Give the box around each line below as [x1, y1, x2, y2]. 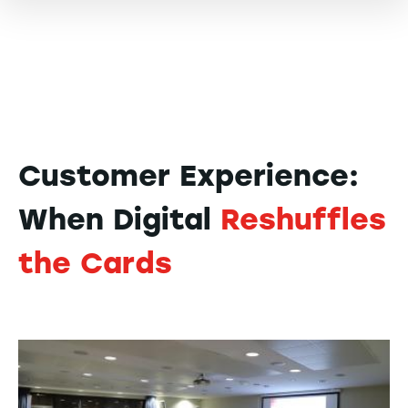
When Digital [18, 202, 220, 237]
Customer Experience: [18, 158, 359, 193]
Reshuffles [220, 202, 386, 237]
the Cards [18, 246, 172, 280]
